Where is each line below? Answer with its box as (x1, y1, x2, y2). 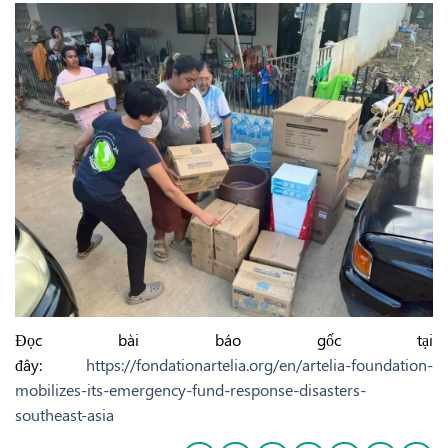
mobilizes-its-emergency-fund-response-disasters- (15, 378, 366, 400)
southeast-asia (15, 403, 114, 425)
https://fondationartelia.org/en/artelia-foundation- (86, 353, 433, 375)
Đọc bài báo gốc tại (15, 328, 433, 350)
